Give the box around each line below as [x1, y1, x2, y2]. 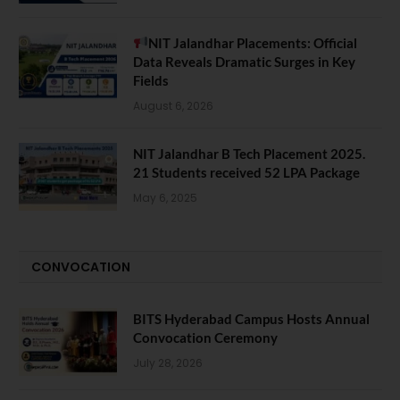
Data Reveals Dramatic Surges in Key [133, 53, 355, 70]
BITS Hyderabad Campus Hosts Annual [133, 310, 370, 327]
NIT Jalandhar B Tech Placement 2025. [133, 145, 365, 162]
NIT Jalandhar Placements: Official [148, 34, 358, 51]
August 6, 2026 [133, 97, 213, 113]
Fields [133, 71, 169, 88]
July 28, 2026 [133, 354, 203, 371]
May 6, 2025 [133, 189, 197, 205]
